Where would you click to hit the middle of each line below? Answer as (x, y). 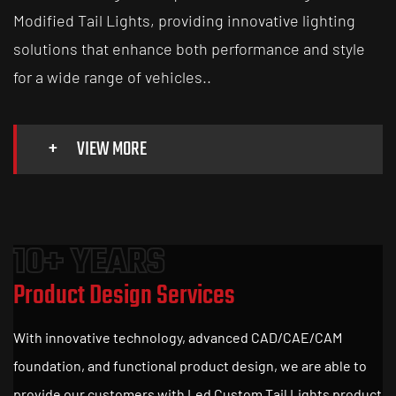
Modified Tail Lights (82, 21)
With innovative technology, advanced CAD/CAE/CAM (178, 338)
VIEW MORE (112, 150)
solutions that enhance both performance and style (189, 49)
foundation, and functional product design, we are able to (190, 366)
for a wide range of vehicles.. (112, 77)
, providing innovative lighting (253, 21)
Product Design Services (124, 297)
